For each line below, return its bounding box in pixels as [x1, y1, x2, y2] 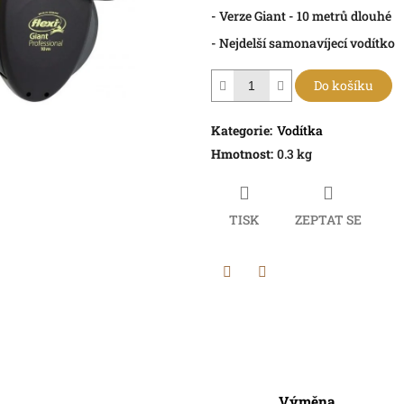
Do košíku [314, 77, 373, 95]
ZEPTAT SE [295, 211, 362, 229]
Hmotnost [211, 145, 271, 163]
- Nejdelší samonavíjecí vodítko [211, 34, 395, 52]
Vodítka [277, 122, 323, 140]
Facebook [262, 287, 319, 305]
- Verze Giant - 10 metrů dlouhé [211, 7, 391, 25]
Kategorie [211, 122, 270, 140]
